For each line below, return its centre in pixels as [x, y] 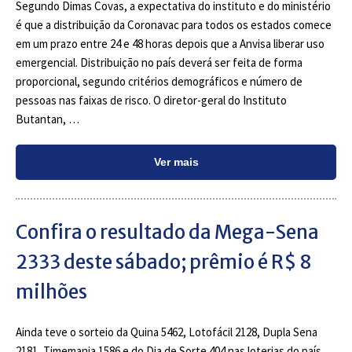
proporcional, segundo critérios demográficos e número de [159, 81]
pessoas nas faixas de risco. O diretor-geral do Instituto [151, 100]
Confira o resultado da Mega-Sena [167, 232]
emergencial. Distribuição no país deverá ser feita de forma [159, 62]
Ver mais [176, 162]
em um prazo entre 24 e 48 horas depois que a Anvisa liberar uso [170, 44]
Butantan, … [48, 119]
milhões [51, 292]
